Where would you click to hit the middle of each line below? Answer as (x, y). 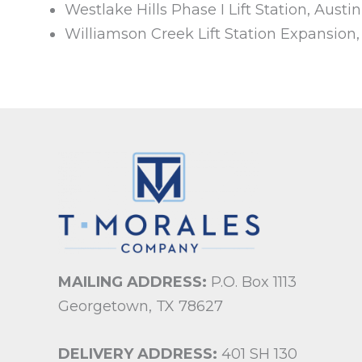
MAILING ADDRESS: (133, 282)
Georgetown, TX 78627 (141, 307)
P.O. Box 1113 (252, 282)
